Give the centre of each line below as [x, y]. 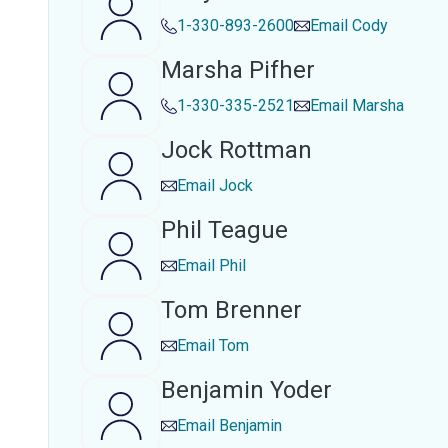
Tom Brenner [231, 310]
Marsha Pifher [238, 70]
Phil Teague [224, 230]
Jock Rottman [236, 150]
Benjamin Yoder [246, 390]
